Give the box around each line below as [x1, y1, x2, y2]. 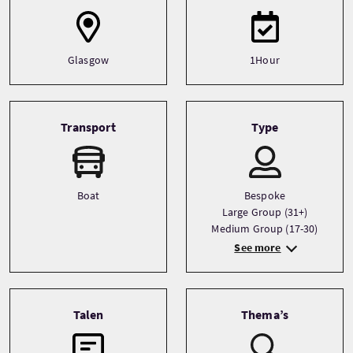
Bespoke [243, 188, 286, 203]
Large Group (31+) [221, 205, 308, 219]
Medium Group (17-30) [211, 221, 318, 236]
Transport [61, 119, 116, 135]
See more [234, 240, 281, 255]
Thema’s [240, 307, 289, 322]
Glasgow [67, 53, 110, 67]
